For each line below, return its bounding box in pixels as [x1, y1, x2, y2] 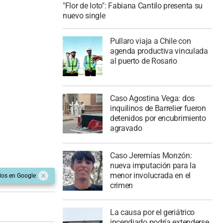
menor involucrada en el [110, 170, 191, 180]
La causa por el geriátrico [110, 208, 195, 218]
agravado [110, 123, 142, 133]
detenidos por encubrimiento [110, 113, 206, 123]
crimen [110, 180, 133, 190]
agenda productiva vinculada [110, 46, 208, 56]
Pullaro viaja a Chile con [110, 36, 191, 46]
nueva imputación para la [110, 160, 196, 170]
